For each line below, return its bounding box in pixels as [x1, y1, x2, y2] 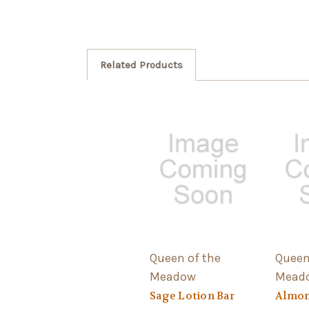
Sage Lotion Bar [150, 288, 235, 303]
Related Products [100, 59, 183, 72]
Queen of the [150, 250, 221, 266]
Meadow [150, 268, 196, 284]
